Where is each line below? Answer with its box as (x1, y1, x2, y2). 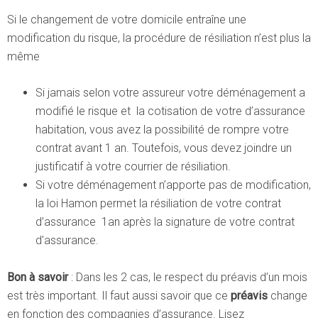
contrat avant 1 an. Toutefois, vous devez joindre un (35, 141, 292, 155)
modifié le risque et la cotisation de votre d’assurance (35, 104, 305, 118)
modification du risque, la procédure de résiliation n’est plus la (7, 31, 311, 45)
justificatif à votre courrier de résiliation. (35, 160, 231, 173)
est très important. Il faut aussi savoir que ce (7, 289, 231, 302)
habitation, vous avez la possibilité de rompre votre (35, 123, 289, 136)
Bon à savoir (7, 270, 68, 284)
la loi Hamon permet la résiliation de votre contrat (35, 197, 281, 210)
